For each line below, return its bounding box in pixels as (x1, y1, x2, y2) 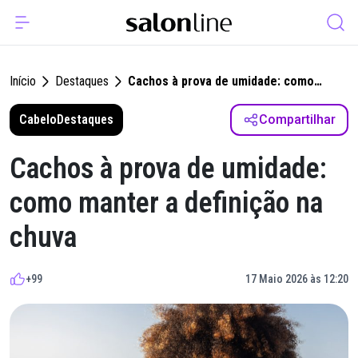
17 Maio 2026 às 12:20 (245, 272, 348, 285)
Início (10, 74, 36, 89)
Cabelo (19, 112, 57, 127)
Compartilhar (259, 112, 336, 127)
